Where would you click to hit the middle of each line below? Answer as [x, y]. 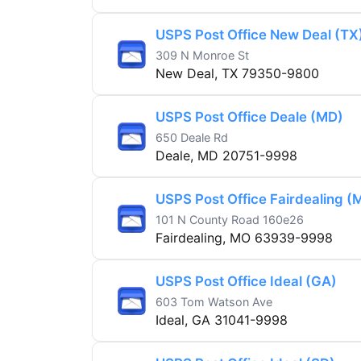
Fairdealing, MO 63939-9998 [244, 238]
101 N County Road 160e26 [230, 220]
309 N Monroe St [202, 56]
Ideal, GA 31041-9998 [222, 320]
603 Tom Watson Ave [214, 302]
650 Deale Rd [192, 138]
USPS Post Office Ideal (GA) [246, 282]
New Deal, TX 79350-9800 [237, 74]
